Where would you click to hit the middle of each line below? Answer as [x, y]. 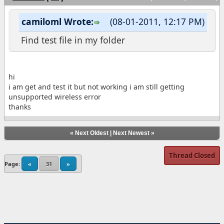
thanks [20, 106]
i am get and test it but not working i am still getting [96, 86]
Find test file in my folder [73, 40]
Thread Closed [192, 155]
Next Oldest [91, 133]
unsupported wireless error [55, 96]
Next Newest [131, 133]
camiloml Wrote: [57, 21]
